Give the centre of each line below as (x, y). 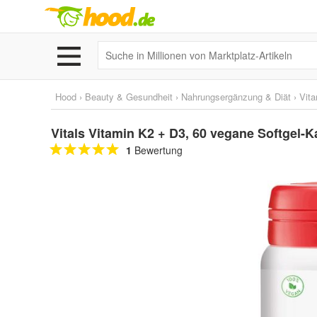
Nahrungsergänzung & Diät (236, 97)
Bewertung (157, 150)
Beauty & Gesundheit (129, 97)
